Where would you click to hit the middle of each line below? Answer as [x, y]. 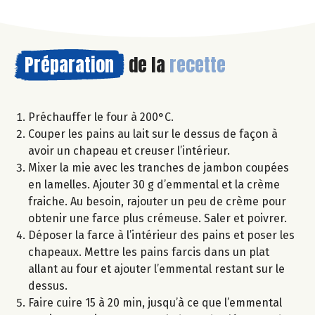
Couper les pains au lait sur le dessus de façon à [153, 134]
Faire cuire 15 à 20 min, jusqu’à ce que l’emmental [155, 303]
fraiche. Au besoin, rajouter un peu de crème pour [157, 202]
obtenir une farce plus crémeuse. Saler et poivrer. [157, 219]
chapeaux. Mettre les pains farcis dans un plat [149, 252]
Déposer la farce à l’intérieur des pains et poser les [161, 236]
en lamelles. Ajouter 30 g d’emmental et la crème [154, 185]
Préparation [69, 65]
